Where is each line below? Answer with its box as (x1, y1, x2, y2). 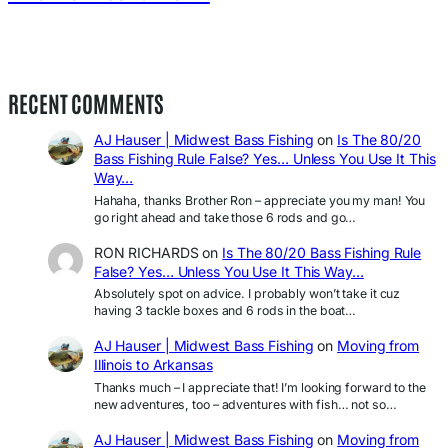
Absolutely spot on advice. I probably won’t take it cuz (93, 286, 401, 302)
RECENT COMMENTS (8, 88, 164, 118)
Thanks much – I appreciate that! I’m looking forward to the (93, 379, 426, 395)
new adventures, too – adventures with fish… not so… (93, 396, 397, 412)
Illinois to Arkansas (93, 356, 213, 374)
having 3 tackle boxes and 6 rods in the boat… (93, 303, 357, 319)
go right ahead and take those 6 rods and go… (93, 209, 357, 225)
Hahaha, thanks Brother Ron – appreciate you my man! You (93, 192, 426, 208)
